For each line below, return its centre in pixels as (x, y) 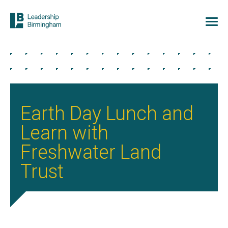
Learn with (64, 133)
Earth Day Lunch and (107, 113)
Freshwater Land (91, 152)
